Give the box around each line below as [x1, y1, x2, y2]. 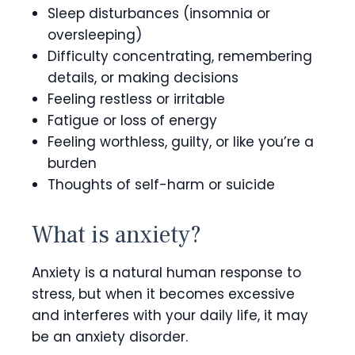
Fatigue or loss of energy [48, 110, 217, 130]
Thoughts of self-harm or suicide [48, 174, 275, 194]
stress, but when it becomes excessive [32, 284, 295, 303]
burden [48, 153, 97, 173]
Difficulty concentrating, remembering [48, 46, 312, 66]
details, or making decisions [48, 67, 239, 87]
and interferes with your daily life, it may [32, 305, 308, 325]
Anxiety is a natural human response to [32, 262, 301, 282]
